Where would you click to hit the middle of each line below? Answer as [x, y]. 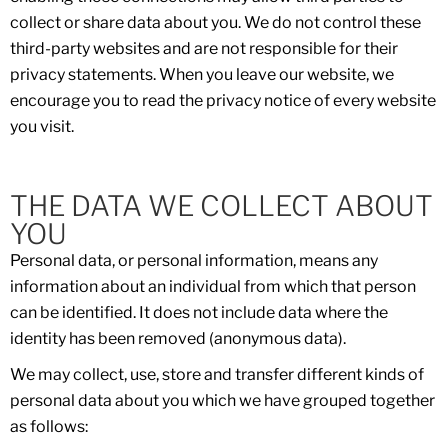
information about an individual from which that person [213, 286]
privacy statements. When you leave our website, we [202, 74]
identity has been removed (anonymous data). [178, 338]
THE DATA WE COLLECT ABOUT [221, 206]
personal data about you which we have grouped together [222, 400]
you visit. [42, 126]
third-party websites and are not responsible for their [204, 48]
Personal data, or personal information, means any [194, 260]
